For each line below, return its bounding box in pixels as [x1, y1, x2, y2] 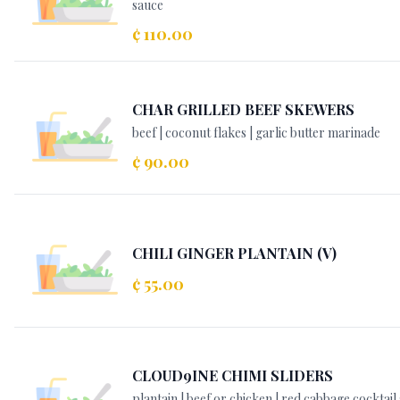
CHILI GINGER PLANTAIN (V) [132, 244, 337, 262]
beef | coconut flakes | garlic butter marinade [132, 124, 380, 141]
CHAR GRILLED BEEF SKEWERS [132, 100, 354, 119]
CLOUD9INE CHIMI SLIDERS [132, 366, 333, 385]
